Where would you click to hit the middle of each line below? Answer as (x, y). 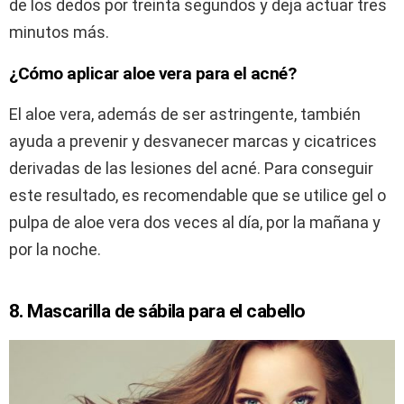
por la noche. (55, 250)
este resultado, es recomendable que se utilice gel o (197, 196)
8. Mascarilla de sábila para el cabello (157, 312)
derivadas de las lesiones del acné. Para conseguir (191, 169)
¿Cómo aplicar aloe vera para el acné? (153, 74)
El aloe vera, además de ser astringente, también (185, 115)
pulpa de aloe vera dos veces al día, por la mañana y (195, 223)
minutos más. (59, 32)
